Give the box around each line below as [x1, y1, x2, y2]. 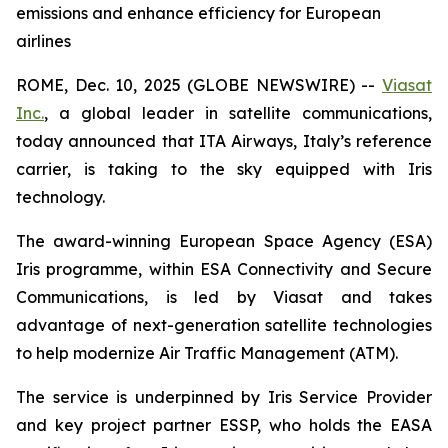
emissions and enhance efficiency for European [16, 3, 381, 23]
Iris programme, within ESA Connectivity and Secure [16, 259, 432, 279]
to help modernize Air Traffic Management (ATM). [16, 343, 398, 363]
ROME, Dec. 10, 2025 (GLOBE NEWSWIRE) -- [16, 75, 382, 95]
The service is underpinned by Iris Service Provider [16, 387, 432, 407]
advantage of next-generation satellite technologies [16, 315, 432, 335]
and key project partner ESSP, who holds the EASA [16, 415, 432, 435]
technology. [16, 187, 105, 207]
